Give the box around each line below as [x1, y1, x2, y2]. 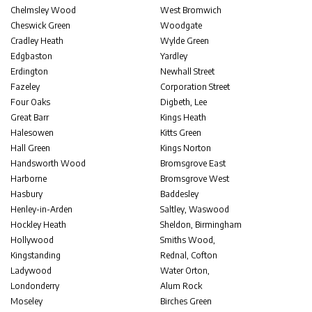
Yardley [160, 51, 188, 61]
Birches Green [160, 296, 212, 306]
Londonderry [10, 281, 59, 291]
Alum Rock [160, 281, 203, 291]
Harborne [10, 173, 47, 184]
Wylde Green [160, 36, 210, 46]
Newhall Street [160, 66, 215, 77]
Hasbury [10, 189, 42, 199]
